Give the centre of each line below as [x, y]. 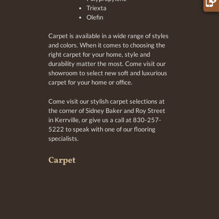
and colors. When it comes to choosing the [107, 45]
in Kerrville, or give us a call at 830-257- [105, 120]
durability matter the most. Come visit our [107, 64]
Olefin [95, 17]
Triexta [96, 8]
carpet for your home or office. [90, 82]
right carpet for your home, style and [99, 55]
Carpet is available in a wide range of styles [108, 36]
